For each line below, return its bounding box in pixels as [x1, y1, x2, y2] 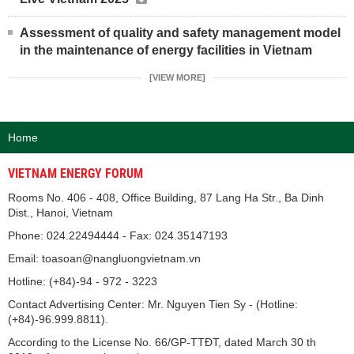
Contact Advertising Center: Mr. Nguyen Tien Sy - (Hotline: [8, 297, 298, 311]
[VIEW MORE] [149, 72, 205, 82]
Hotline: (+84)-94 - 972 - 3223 [8, 274, 157, 288]
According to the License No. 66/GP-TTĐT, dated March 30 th [8, 335, 316, 348]
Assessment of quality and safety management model [20, 25, 341, 40]
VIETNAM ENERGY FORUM [8, 165, 143, 181]
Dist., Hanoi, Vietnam [8, 205, 113, 219]
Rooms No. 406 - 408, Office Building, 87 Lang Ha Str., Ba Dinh [8, 190, 324, 204]
